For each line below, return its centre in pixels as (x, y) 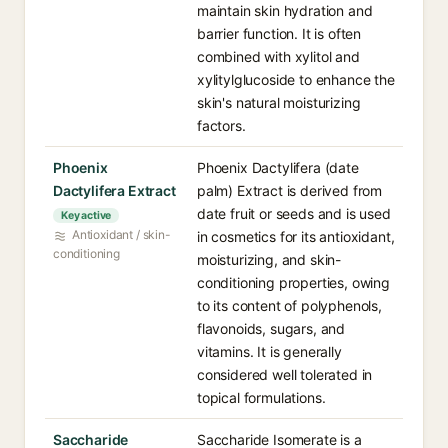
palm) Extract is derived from (290, 190)
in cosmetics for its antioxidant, (296, 236)
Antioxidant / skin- (121, 234)
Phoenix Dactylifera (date (278, 167)
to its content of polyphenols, (289, 305)
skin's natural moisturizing (279, 102)
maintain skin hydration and (285, 10)
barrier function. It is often (279, 33)
